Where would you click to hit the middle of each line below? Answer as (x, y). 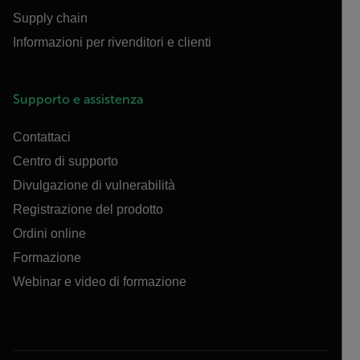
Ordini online (49, 233)
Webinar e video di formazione (100, 282)
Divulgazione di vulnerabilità (94, 185)
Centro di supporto (65, 161)
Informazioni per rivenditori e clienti (112, 42)
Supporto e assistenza (78, 99)
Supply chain (50, 18)
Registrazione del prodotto (88, 209)
